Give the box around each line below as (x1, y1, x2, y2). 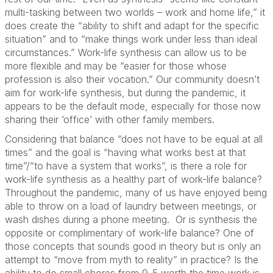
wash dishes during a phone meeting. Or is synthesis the (5, 213, 257, 225)
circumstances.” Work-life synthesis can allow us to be (5, 46, 247, 58)
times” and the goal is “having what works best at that (5, 146, 246, 158)
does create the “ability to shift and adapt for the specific (5, 19, 259, 32)
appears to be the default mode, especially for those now (5, 100, 261, 112)
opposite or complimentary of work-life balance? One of (5, 227, 254, 239)
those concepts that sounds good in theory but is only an (5, 240, 261, 252)
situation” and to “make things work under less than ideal (5, 33, 257, 45)
